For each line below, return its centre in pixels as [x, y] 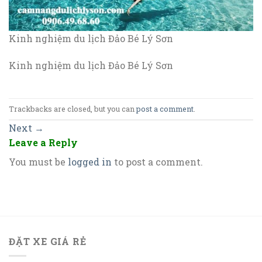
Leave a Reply [44, 142]
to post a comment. [157, 161]
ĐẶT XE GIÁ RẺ [48, 242]
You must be [38, 161]
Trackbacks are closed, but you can [73, 108]
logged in [90, 161]
